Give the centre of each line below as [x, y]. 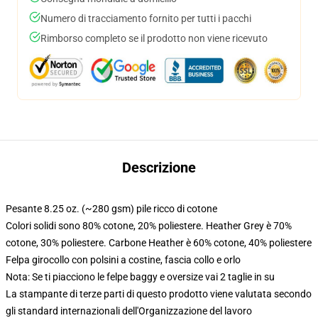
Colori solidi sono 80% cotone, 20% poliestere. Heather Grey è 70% [149, 226]
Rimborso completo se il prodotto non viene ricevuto [154, 38]
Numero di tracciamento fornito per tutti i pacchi [146, 18]
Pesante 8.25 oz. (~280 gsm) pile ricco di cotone [111, 209]
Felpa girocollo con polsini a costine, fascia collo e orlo [123, 260]
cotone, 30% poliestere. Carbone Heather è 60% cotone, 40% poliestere [159, 243]
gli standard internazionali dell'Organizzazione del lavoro [129, 311]
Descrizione [159, 168]
